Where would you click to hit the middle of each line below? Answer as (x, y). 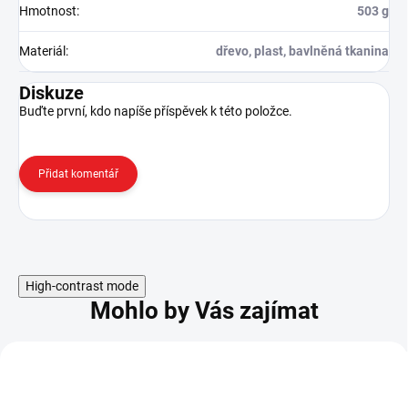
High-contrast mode (82, 286)
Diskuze (51, 93)
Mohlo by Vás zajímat (204, 311)
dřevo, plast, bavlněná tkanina (302, 51)
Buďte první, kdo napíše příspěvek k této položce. (156, 112)
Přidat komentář (78, 174)
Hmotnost (48, 11)
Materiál (42, 51)
